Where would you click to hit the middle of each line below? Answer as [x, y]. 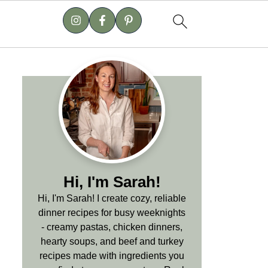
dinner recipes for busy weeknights [112, 213]
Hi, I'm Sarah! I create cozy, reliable [112, 198]
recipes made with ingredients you [112, 256]
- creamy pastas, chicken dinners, [112, 227]
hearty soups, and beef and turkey [112, 241]
